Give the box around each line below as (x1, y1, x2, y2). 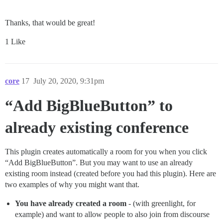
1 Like (5, 37, 25, 46)
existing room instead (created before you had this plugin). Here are (5, 169, 216, 178)
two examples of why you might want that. (5, 180, 139, 189)
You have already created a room (15, 199, 126, 208)
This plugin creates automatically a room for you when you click (5, 147, 207, 156)
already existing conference (5, 118, 189, 136)
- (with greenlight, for (126, 199, 196, 208)
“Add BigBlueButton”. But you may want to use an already (5, 158, 193, 167)
